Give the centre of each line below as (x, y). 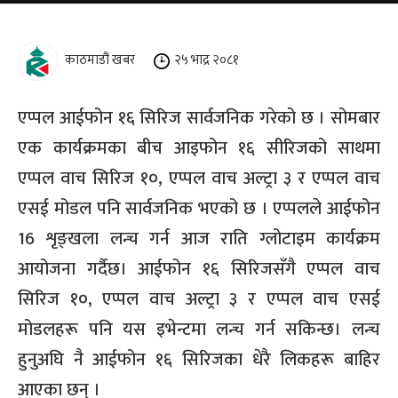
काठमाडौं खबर (108, 60)
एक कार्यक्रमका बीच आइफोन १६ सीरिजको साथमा (199, 148)
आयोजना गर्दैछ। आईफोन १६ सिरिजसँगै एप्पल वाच (199, 269)
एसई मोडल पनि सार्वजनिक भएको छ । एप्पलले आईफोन (199, 208)
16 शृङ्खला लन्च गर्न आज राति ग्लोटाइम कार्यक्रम (199, 239)
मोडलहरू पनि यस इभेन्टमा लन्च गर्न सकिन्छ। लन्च (199, 329)
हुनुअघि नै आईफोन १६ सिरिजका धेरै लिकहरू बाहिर (199, 359)
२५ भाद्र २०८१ (207, 60)
